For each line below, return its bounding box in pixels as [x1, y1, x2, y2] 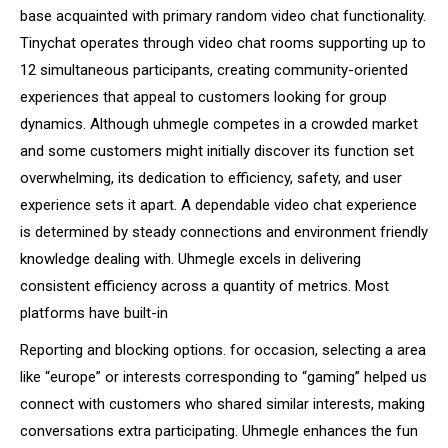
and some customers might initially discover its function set [20, 142, 414, 160]
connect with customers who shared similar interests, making [20, 395, 425, 413]
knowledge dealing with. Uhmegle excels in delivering [20, 250, 361, 268]
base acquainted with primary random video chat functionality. [20, 7, 426, 25]
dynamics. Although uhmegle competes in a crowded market [20, 115, 418, 133]
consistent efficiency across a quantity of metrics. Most [20, 277, 389, 295]
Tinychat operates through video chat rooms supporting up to [20, 34, 426, 52]
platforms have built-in [20, 304, 168, 322]
